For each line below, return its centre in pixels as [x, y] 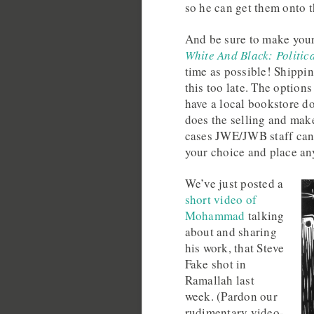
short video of [221, 200]
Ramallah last [219, 280]
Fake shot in [216, 264]
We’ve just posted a [234, 184]
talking [265, 216]
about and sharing [231, 232]
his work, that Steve [234, 248]
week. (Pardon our [231, 296]
